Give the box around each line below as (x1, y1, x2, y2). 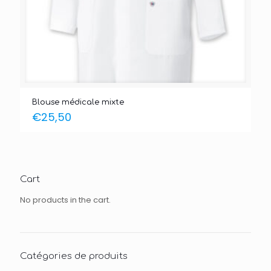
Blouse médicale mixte (32, 98, 124, 107)
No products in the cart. (20, 194, 111, 206)
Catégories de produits (20, 251, 128, 262)
